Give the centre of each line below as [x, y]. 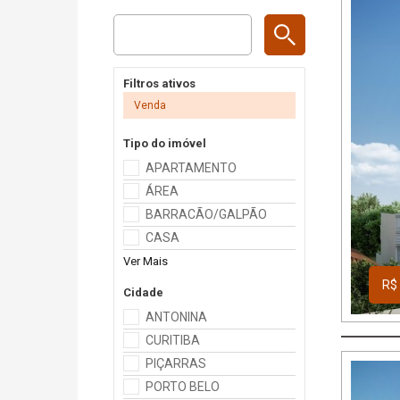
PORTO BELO [183, 387]
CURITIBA [173, 340]
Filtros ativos [159, 83]
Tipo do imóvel [165, 143]
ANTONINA [176, 317]
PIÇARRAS [176, 363]
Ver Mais [146, 261]
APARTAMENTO [191, 168]
